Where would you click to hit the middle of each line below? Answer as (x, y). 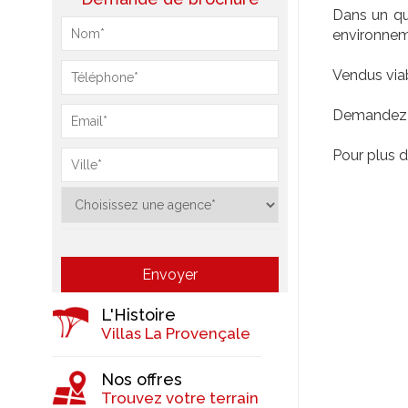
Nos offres (142, 379)
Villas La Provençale (176, 333)
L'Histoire (138, 315)
